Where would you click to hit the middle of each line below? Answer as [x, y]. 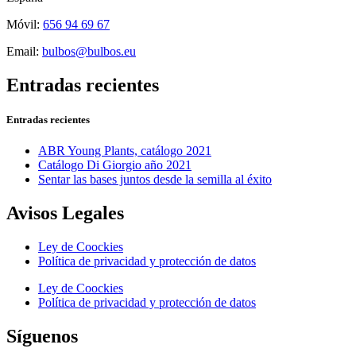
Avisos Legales [65, 213]
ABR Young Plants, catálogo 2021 [125, 151]
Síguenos [42, 337]
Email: [24, 52]
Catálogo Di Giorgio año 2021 [115, 165]
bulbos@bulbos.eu [89, 52]
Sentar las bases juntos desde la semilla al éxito [155, 180]
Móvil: [25, 25]
